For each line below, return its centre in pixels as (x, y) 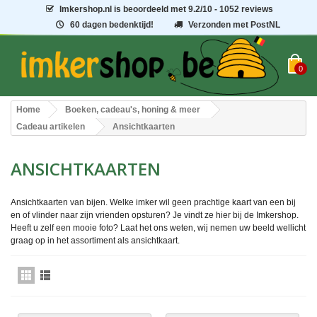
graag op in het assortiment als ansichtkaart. (95, 241)
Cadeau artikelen (51, 127)
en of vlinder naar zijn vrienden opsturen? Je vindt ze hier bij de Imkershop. (155, 215)
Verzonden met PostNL (235, 25)
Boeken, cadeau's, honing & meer (133, 110)
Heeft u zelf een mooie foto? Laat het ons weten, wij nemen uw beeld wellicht (158, 228)
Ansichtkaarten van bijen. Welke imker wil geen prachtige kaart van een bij (153, 203)
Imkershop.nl (86, 9)
